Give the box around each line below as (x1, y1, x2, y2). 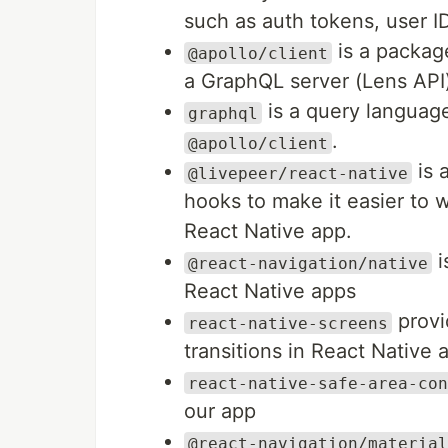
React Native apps (184, 279, 356, 304)
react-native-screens (188, 313, 388, 333)
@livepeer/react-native (188, 163, 408, 183)
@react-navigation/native (188, 253, 428, 273)
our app (184, 399, 256, 424)
